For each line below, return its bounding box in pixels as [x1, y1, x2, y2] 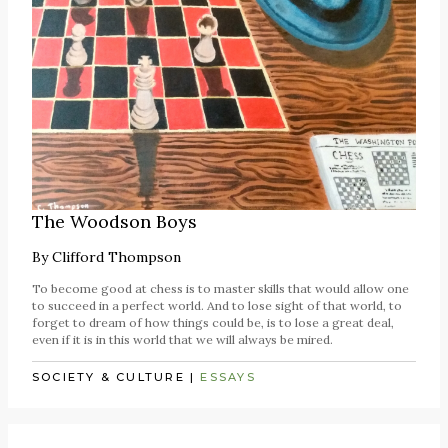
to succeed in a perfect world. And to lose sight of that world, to [32, 298, 402, 314]
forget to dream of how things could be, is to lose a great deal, [32, 315, 394, 331]
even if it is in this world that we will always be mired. [32, 332, 333, 348]
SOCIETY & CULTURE [32, 369, 185, 384]
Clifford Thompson [52, 248, 181, 267]
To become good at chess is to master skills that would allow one [32, 281, 409, 297]
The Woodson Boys [32, 210, 197, 234]
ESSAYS [200, 369, 256, 384]
